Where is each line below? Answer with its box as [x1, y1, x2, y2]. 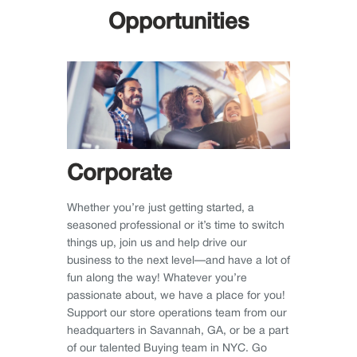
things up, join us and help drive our [67, 237, 247, 249]
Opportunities [108, 12, 249, 33]
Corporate [67, 163, 172, 184]
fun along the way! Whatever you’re [67, 273, 247, 284]
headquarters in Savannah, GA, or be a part [67, 325, 288, 336]
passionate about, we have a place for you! [67, 290, 285, 301]
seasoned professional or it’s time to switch [67, 220, 284, 231]
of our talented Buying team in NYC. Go [67, 343, 267, 354]
